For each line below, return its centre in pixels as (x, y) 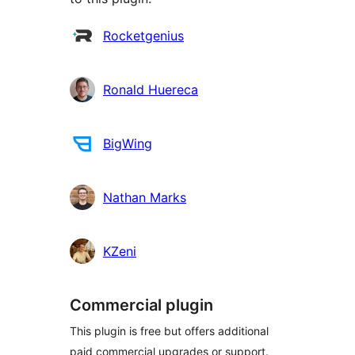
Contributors (107, 34)
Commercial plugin (141, 305)
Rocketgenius (143, 36)
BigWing (128, 144)
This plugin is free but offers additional (169, 331)
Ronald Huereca (151, 90)
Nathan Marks (145, 198)
